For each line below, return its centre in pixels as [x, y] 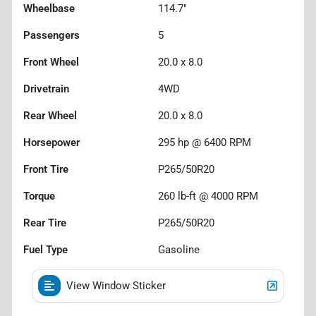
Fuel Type [45, 249]
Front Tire [46, 169]
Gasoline [179, 249]
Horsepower [51, 142]
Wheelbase [49, 8]
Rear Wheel [50, 115]
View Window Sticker [116, 285]
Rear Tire [45, 223]
